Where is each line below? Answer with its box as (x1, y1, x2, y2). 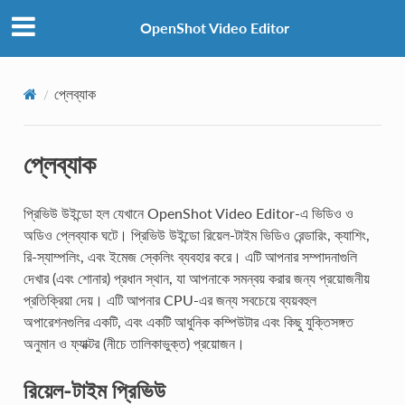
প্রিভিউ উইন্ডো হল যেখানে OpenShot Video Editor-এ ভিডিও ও (23, 203, 353, 221)
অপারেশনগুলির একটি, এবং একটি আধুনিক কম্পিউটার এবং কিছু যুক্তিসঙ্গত (23, 312, 353, 330)
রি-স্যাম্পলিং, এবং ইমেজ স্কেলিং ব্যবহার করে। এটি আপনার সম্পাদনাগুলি (23, 247, 357, 265)
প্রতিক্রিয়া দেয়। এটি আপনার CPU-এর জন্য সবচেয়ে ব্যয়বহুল (23, 290, 316, 308)
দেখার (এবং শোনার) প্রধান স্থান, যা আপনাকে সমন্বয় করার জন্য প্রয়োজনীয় (23, 268, 370, 287)
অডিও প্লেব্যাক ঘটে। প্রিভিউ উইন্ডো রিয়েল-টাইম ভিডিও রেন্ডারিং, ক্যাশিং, (23, 225, 370, 243)
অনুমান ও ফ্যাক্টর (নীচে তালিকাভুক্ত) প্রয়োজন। (23, 334, 245, 352)
